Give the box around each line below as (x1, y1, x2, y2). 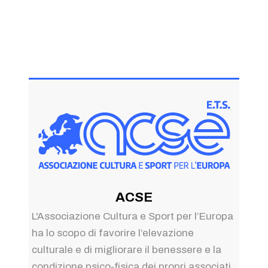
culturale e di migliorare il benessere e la (31, 243, 221, 255)
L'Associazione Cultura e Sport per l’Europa (31, 210, 233, 222)
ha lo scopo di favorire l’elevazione (31, 227, 194, 239)
